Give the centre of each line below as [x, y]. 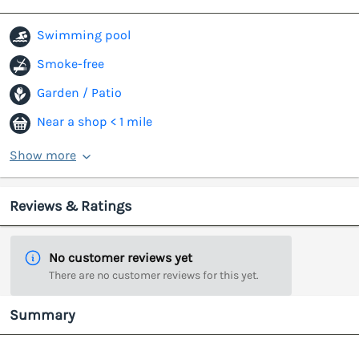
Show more [43, 155]
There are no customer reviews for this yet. [154, 276]
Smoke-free [71, 64]
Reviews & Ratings [71, 206]
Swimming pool [84, 35]
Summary [42, 315]
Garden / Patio [79, 93]
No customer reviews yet [121, 258]
